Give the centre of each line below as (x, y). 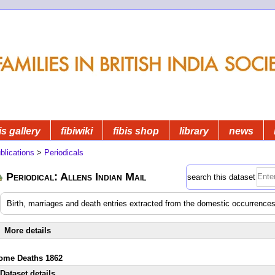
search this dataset (221, 177)
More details (28, 230)
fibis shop (136, 131)
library (194, 131)
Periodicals (64, 152)
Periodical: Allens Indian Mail (76, 176)
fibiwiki (77, 131)
